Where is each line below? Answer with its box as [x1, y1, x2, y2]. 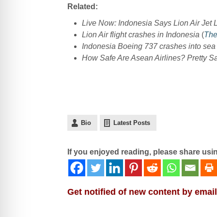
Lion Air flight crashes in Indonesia [81, 30, 200, 39]
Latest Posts [113, 119, 150, 126]
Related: [67, 2, 98, 11]
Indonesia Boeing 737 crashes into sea [81, 42, 216, 50]
